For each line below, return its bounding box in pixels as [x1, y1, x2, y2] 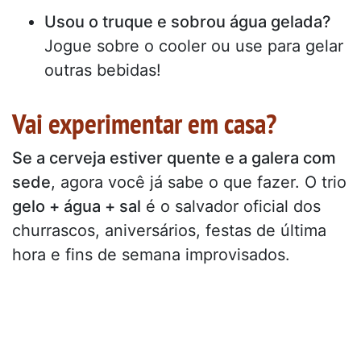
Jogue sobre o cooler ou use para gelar [44, 35, 343, 56]
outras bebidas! [44, 60, 161, 80]
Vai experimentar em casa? [12, 104, 276, 142]
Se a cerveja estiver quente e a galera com [12, 147, 336, 168]
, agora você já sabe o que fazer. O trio [51, 172, 346, 192]
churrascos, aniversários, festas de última [12, 220, 326, 240]
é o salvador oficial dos [141, 196, 321, 216]
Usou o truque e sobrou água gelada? [44, 11, 331, 31]
